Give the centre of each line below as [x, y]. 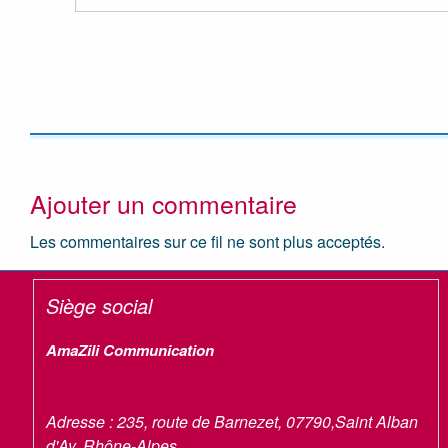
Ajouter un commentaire [163, 203]
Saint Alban [377, 421]
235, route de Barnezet [198, 421]
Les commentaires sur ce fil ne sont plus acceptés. [207, 241]
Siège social [99, 305]
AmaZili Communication [130, 349]
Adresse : [82, 421]
